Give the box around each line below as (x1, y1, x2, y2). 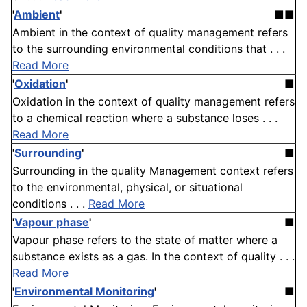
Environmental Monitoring (14, 284, 154, 299)
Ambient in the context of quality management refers (12, 25, 288, 40)
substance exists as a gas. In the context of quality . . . (12, 249, 295, 264)
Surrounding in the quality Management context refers (12, 164, 293, 178)
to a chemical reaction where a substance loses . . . (12, 111, 278, 125)
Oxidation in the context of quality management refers (12, 95, 295, 109)
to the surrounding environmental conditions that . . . (12, 42, 285, 56)
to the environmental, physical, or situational (12, 180, 243, 195)
